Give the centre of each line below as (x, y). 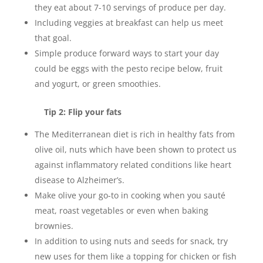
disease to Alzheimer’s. (79, 180)
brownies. (54, 226)
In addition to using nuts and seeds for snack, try (131, 241)
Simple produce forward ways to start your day (127, 53)
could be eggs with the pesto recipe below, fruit (128, 68)
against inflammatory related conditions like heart (133, 165)
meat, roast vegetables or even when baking (121, 210)
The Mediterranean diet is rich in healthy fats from (134, 134)
